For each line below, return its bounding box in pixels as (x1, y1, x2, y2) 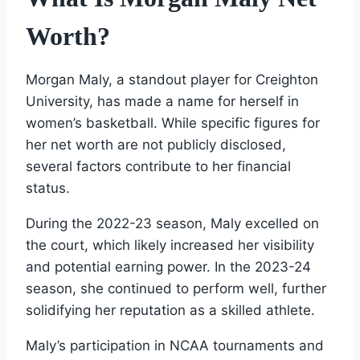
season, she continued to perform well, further (26, 280, 326, 297)
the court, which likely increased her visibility (26, 237, 314, 254)
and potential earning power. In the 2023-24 (26, 259, 311, 276)
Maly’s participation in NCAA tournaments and (26, 337, 324, 354)
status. (26, 180, 70, 197)
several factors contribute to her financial (26, 158, 291, 175)
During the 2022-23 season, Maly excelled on (26, 215, 319, 232)
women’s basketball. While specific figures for (26, 115, 320, 132)
